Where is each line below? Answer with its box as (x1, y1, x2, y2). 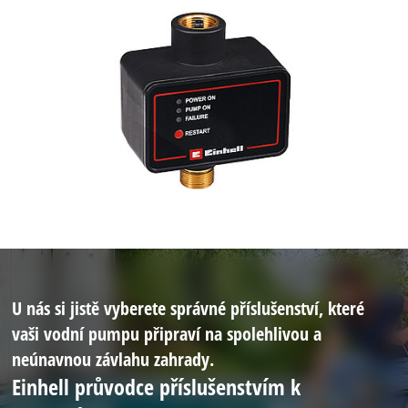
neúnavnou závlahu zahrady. (12, 345, 215, 372)
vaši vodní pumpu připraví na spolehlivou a (12, 320, 322, 346)
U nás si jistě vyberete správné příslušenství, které (12, 294, 365, 321)
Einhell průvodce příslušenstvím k (12, 371, 301, 402)
